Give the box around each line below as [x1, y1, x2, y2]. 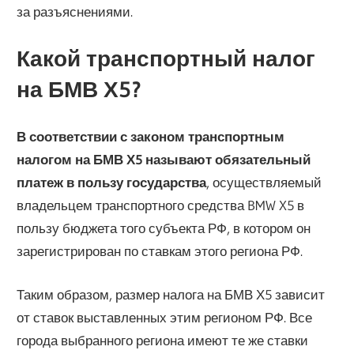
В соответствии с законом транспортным [17, 128, 285, 145]
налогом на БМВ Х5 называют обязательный [17, 151, 311, 168]
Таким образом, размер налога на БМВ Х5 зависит [17, 285, 326, 303]
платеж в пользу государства [17, 174, 207, 191]
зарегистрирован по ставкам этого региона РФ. [17, 243, 303, 260]
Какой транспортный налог [17, 44, 316, 72]
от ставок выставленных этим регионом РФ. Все [17, 308, 313, 326]
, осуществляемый [206, 174, 322, 191]
